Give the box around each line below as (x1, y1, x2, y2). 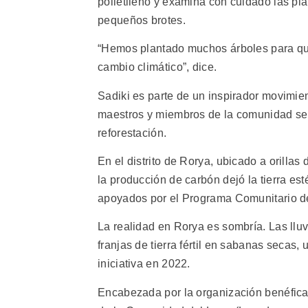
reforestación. (98, 126, 167, 139)
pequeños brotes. (98, 14, 186, 26)
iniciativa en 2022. (98, 258, 190, 270)
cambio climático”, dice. (98, 61, 217, 74)
